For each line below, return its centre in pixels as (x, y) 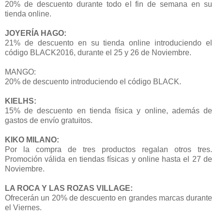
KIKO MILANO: (32, 139)
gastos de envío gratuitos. (49, 120)
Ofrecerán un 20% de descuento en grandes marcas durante (108, 198)
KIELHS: (21, 101)
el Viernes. (23, 207)
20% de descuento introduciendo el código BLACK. (93, 81)
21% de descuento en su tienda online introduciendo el (108, 43)
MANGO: (20, 72)
